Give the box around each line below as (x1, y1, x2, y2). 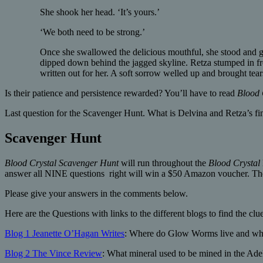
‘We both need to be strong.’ (40, 27, 145, 38)
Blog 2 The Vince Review (5, 248, 102, 259)
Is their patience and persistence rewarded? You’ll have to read (5, 88, 237, 99)
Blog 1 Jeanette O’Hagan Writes (5, 228, 124, 239)
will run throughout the (119, 158, 208, 168)
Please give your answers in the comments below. (5, 188, 188, 199)
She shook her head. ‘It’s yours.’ (40, 7, 160, 18)
